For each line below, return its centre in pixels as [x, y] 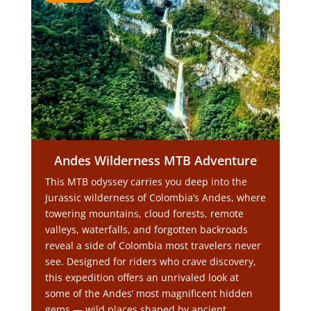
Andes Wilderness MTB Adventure [155, 160]
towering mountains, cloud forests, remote [144, 213]
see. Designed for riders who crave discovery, [150, 261]
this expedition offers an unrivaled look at [142, 277]
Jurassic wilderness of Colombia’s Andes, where [155, 197]
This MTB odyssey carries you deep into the [146, 182]
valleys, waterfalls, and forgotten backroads [146, 229]
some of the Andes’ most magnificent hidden [149, 293]
